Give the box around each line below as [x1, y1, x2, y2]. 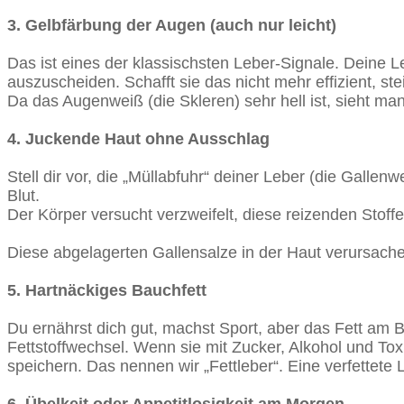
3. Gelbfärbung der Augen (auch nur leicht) [7, 15, 336, 34]
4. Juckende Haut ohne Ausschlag [7, 129, 270, 148]
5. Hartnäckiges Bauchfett [7, 280, 207, 299]
